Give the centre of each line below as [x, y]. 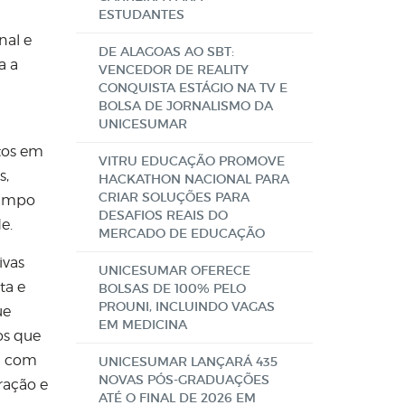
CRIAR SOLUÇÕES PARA [174, 197]
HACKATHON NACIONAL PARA [193, 179]
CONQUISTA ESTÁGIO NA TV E [193, 88]
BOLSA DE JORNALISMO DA [185, 106]
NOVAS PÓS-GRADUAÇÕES [184, 380]
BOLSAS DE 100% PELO [172, 288]
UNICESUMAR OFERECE [174, 270]
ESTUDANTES [141, 14]
